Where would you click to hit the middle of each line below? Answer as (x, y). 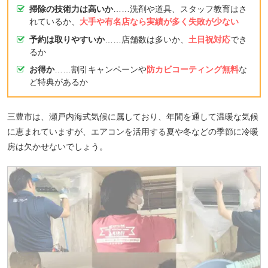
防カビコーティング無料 (192, 70)
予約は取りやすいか (67, 39)
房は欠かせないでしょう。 (57, 146)
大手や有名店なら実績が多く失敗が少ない (159, 22)
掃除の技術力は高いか (71, 9)
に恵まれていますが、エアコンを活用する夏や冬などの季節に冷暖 (133, 131)
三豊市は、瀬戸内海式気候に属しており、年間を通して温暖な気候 (133, 116)
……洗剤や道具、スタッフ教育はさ (180, 9)
